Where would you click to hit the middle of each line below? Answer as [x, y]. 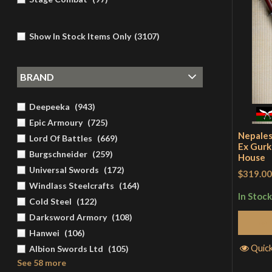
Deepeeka [49, 107]
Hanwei [44, 233]
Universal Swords [64, 170]
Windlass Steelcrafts [71, 186]
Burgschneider [58, 154]
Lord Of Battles [60, 138]
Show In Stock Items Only [80, 36]
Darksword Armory [68, 217]
